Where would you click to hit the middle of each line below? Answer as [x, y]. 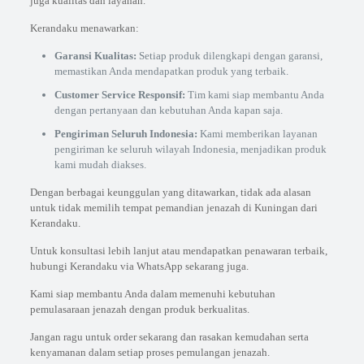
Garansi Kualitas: [95, 56]
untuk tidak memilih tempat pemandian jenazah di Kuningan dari [173, 208]
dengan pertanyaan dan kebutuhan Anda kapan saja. [168, 110]
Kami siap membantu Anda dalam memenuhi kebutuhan [152, 294]
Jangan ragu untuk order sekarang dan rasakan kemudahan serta [169, 337]
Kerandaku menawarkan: [84, 28]
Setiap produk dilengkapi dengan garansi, [229, 56]
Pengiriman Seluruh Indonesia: [126, 134]
